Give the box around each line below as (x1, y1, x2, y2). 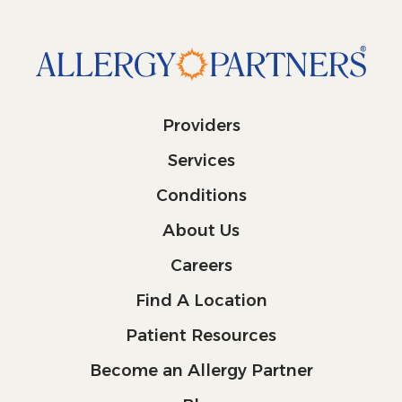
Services (167, 150, 235, 170)
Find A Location (135, 290, 267, 310)
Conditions (155, 185, 247, 205)
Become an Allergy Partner (89, 360, 313, 380)
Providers (162, 115, 240, 135)
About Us (162, 220, 240, 240)
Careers (170, 255, 232, 275)
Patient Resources (126, 325, 276, 345)
